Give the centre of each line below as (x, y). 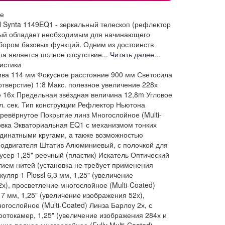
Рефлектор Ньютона (111, 104)
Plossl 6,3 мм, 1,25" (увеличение (80, 175)
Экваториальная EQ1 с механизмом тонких (85, 124)
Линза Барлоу (112, 205)
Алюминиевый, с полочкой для (117, 144)
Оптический (150, 154)
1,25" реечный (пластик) (56, 154)
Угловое (159, 94)
